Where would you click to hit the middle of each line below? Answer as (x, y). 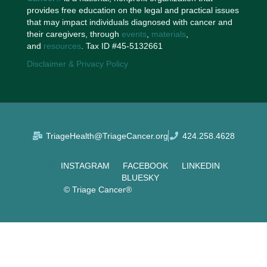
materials (168, 34)
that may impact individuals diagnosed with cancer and (129, 22)
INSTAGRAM (85, 165)
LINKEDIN (201, 165)
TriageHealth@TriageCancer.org (107, 136)
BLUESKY (140, 177)
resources (62, 46)
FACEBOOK (146, 165)
